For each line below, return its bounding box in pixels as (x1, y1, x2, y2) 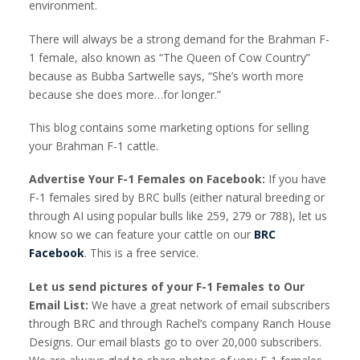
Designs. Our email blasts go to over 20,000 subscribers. (29, 333, 321, 350)
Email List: (29, 297, 92, 313)
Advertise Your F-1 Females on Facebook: (29, 171, 268, 187)
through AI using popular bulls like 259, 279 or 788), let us (29, 208, 327, 224)
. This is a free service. (84, 245, 198, 261)
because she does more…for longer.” (29, 86, 221, 102)
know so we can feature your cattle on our (29, 227, 254, 243)
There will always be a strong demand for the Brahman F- (29, 31, 329, 47)
